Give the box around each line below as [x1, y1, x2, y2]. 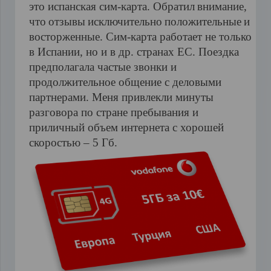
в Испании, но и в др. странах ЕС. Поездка [28, 45, 239, 58]
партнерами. [28, 90, 92, 103]
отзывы [48, 15, 85, 28]
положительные [164, 15, 241, 28]
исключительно [87, 15, 162, 28]
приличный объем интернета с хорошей [28, 120, 224, 134]
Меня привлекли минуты [91, 90, 214, 103]
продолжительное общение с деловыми [28, 75, 221, 88]
